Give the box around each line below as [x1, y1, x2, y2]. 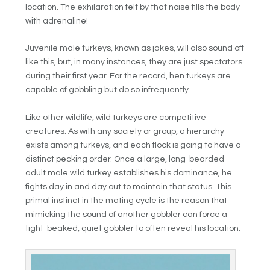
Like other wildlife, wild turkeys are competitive [25, 113, 207, 122]
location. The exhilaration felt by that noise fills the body [25, 3, 240, 12]
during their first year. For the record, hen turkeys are [25, 72, 231, 81]
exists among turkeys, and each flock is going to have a [25, 140, 242, 149]
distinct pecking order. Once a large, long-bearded [25, 154, 225, 163]
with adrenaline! [25, 17, 89, 26]
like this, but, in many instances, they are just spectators [25, 58, 243, 67]
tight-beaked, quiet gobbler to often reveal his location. [25, 224, 241, 233]
